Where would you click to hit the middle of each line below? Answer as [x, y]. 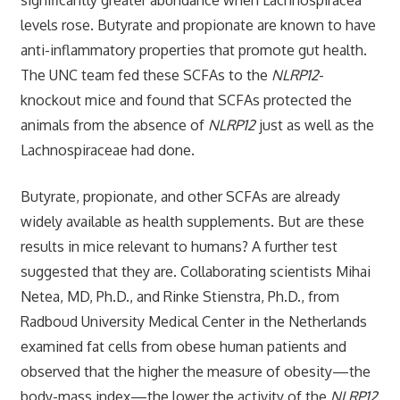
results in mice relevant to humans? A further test [179, 246]
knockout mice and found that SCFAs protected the [186, 100]
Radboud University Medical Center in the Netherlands [193, 321]
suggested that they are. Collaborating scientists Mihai [195, 271]
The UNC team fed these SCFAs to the [146, 75]
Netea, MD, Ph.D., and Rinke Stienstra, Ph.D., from [179, 296]
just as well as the [314, 125]
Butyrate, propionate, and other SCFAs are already [180, 196]
